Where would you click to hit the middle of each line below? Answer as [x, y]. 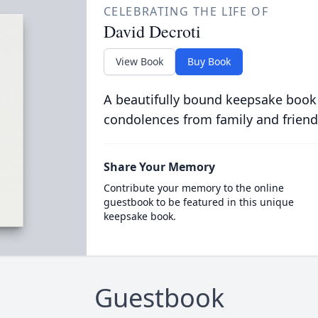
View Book [139, 61]
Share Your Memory [159, 167]
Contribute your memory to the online [193, 188]
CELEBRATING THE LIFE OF [186, 11]
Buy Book [209, 61]
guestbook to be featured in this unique [198, 202]
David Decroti [152, 31]
